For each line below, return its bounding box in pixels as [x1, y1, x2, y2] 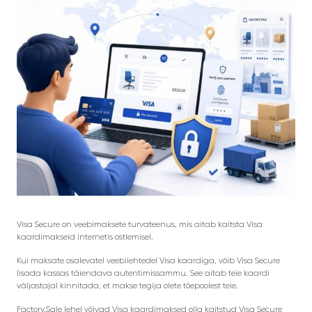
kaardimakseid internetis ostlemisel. [17, 232, 153, 241]
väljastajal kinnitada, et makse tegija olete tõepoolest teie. [17, 281, 238, 290]
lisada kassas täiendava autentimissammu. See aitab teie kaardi [17, 268, 270, 277]
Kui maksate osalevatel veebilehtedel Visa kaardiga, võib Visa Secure [17, 256, 280, 265]
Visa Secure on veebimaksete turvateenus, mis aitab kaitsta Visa [17, 219, 263, 228]
